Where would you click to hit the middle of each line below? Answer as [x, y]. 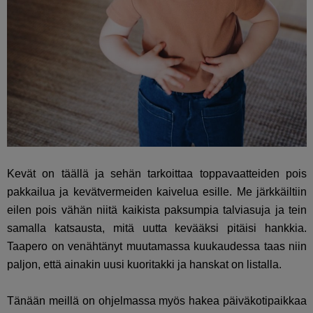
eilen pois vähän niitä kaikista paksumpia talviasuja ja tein [157, 210]
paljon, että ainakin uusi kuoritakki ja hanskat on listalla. [144, 264]
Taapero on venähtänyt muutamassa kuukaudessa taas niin [157, 246]
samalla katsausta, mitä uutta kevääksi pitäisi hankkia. [157, 228]
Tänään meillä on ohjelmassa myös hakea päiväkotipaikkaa [157, 300]
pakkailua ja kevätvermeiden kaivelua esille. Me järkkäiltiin [157, 191]
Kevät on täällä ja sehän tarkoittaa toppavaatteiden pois [157, 173]
